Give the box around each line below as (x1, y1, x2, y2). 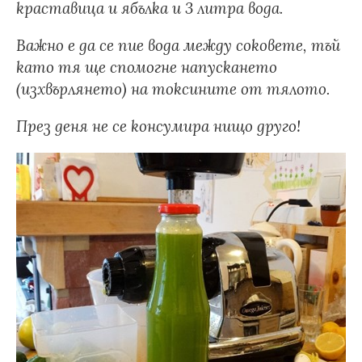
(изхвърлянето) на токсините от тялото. (16, 79, 334, 99)
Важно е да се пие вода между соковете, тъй (16, 36, 340, 55)
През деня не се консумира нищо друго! (16, 116, 301, 136)
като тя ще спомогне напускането (16, 57, 277, 77)
